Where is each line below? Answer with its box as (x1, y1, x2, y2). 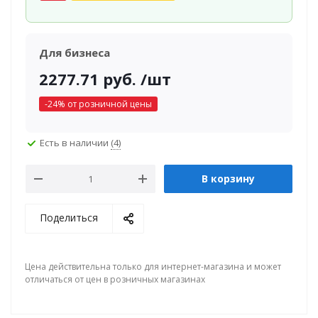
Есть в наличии (40, 136, 111, 149)
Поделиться (40, 211, 98, 224)
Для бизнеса (38, 45, 110, 60)
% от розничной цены (57, 98, 152, 110)
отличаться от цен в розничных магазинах (25, 273, 205, 285)
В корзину (202, 172, 255, 185)
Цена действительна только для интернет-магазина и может (25, 261, 281, 273)
